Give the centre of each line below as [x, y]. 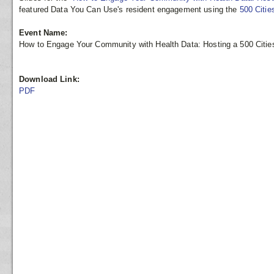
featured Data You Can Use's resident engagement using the [129, 9]
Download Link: [49, 79]
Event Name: [43, 33]
